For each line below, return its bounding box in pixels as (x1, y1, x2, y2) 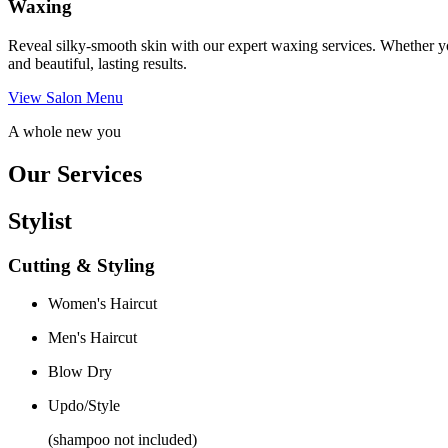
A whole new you (8, 122, 121, 140)
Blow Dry (48, 363, 112, 381)
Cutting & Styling (8, 254, 155, 276)
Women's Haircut (48, 295, 157, 313)
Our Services (8, 160, 142, 187)
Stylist (8, 207, 72, 234)
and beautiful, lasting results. (8, 54, 187, 72)
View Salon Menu (8, 88, 123, 106)
